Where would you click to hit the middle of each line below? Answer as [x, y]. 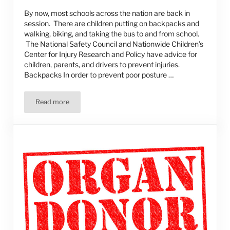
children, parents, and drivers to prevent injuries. [102, 65]
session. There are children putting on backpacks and [112, 24]
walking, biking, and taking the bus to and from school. [112, 34]
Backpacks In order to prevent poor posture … [99, 75]
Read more [53, 102]
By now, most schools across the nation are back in [107, 13]
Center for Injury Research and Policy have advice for [111, 54]
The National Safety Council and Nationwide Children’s [114, 44]
